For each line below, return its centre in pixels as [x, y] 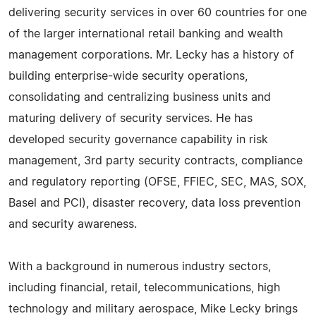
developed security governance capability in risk [138, 139]
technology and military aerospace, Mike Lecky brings [153, 309]
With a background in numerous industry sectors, [140, 266]
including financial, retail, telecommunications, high [144, 287]
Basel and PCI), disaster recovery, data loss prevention [154, 203]
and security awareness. [73, 224]
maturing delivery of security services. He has [130, 118]
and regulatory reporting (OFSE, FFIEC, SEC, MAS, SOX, [157, 182]
